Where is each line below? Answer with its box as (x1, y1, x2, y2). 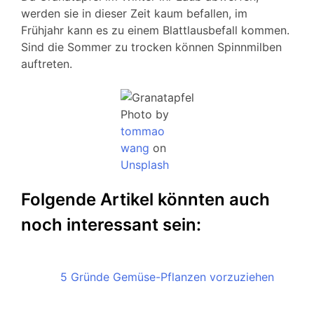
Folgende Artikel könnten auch (21, 189, 270, 210)
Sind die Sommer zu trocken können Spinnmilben (21, 40, 282, 55)
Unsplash (120, 158, 169, 172)
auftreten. (21, 57, 72, 71)
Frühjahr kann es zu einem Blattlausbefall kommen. (21, 23, 289, 38)
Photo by (120, 107, 169, 122)
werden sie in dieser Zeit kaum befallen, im (21, 6, 247, 21)
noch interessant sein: (21, 214, 201, 235)
